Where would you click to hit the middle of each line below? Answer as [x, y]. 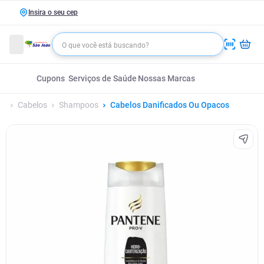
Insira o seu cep [53, 12]
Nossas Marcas [166, 78]
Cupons [51, 78]
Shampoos [79, 105]
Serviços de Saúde [103, 78]
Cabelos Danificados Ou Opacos [170, 105]
